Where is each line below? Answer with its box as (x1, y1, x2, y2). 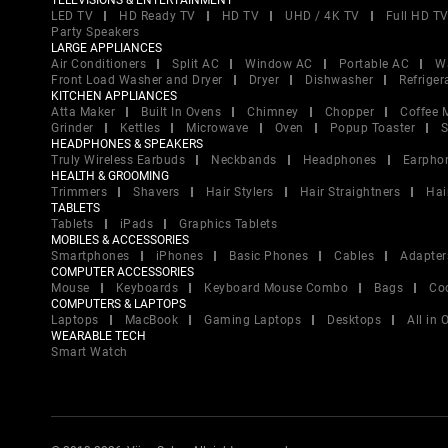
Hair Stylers (205, 185, 274, 199)
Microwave (186, 121, 249, 135)
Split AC (172, 57, 219, 71)
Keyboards (115, 281, 178, 295)
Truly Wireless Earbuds (51, 153, 185, 167)
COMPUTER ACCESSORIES (51, 265, 194, 279)
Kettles (119, 121, 160, 135)
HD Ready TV (119, 9, 196, 23)
